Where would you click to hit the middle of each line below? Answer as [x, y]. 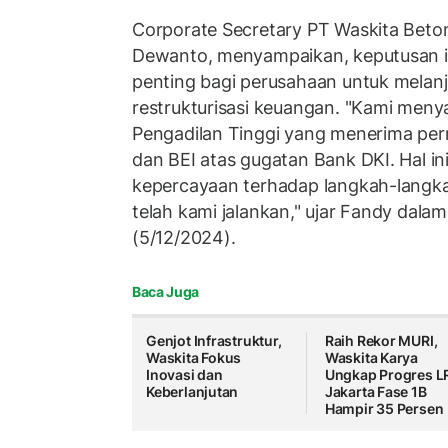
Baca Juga [165, 291]
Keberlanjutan [192, 391]
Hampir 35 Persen [384, 408]
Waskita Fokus [194, 357]
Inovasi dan [184, 374]
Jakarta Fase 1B [375, 391]
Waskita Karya [371, 357]
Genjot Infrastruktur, [214, 340]
